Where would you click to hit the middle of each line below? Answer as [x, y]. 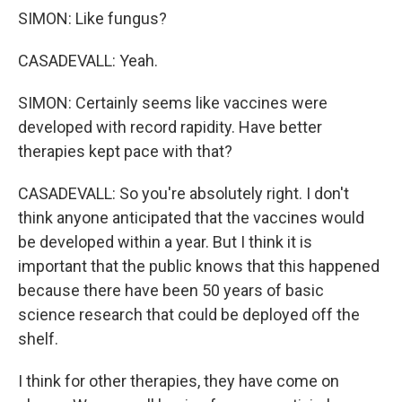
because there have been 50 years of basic [171, 290]
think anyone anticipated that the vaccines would [191, 218]
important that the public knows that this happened [199, 266]
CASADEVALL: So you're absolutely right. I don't [184, 193]
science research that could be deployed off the [189, 315]
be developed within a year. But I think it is [165, 242]
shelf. [38, 339]
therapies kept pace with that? [125, 151]
